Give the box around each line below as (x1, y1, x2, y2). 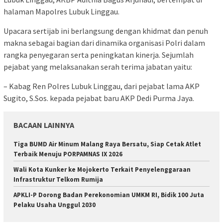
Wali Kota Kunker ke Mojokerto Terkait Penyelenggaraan (13, 165, 191, 174)
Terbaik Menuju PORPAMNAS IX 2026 (13, 149, 122, 158)
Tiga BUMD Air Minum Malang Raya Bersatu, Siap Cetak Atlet (13, 139, 201, 148)
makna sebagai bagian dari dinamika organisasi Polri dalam (3, 37, 205, 48)
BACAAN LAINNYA (13, 119, 74, 130)
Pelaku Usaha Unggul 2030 (13, 200, 96, 209)
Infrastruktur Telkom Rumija (13, 175, 103, 184)
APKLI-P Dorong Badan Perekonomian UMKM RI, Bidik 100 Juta (13, 190, 204, 199)
